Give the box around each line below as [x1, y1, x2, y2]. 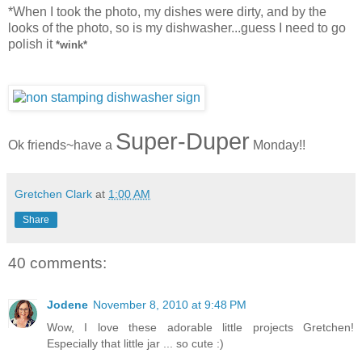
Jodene [47, 298, 88, 312]
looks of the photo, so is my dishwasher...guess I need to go [8, 20, 346, 35]
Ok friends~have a [8, 137, 116, 152]
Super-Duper [116, 128, 250, 154]
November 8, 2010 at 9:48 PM [93, 298, 246, 312]
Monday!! [250, 137, 305, 152]
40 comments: [8, 254, 107, 271]
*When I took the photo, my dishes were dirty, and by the [8, 4, 326, 19]
